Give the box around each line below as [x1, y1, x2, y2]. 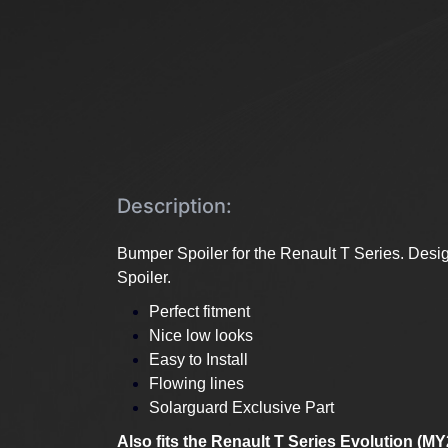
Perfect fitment [149, 303, 250, 320]
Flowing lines [149, 375, 244, 392]
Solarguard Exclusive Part [149, 399, 334, 416]
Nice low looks [149, 327, 253, 344]
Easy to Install [149, 351, 252, 368]
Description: [117, 194, 232, 218]
